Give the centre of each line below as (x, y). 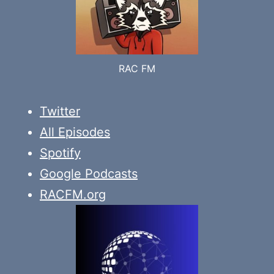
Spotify (60, 153)
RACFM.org (73, 195)
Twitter (60, 112)
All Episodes (75, 132)
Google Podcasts (89, 174)
